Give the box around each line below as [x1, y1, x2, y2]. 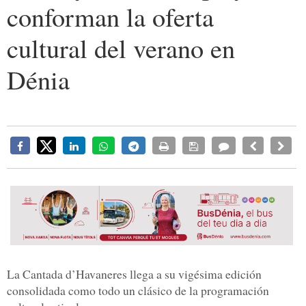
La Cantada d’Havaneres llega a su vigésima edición [7, 265, 262, 282]
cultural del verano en [7, 30, 235, 66]
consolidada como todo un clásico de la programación [7, 281, 269, 298]
